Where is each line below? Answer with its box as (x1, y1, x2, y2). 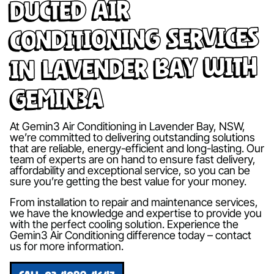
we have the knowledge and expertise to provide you (10, 206, 262, 220)
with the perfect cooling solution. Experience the (10, 217, 239, 231)
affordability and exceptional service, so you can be (10, 163, 250, 177)
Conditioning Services (9, 20, 258, 55)
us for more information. (10, 239, 124, 253)
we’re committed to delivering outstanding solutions (10, 130, 255, 144)
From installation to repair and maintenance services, (10, 195, 258, 209)
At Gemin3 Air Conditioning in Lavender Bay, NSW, (10, 119, 245, 133)
